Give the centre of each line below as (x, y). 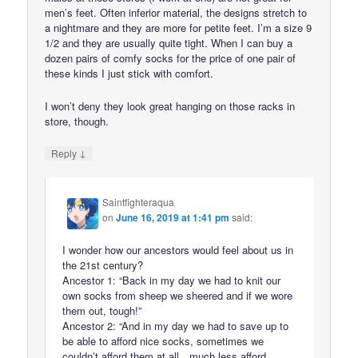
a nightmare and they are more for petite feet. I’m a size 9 (179, 28)
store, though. (77, 121)
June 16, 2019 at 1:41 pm (173, 217)
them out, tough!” (102, 311)
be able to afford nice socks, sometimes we (163, 341)
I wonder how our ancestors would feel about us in (178, 250)
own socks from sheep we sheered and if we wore (178, 296)
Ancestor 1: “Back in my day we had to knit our (172, 280)
